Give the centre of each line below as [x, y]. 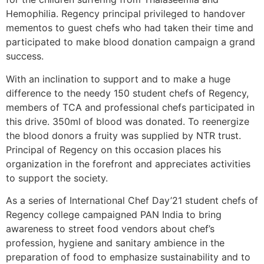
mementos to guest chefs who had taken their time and [130, 28]
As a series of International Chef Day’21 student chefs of [132, 201]
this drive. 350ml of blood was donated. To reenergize [128, 121]
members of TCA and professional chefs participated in [130, 107]
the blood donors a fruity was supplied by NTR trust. [123, 135]
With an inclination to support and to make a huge [118, 79]
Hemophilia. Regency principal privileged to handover [126, 14]
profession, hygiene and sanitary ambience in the [115, 243]
